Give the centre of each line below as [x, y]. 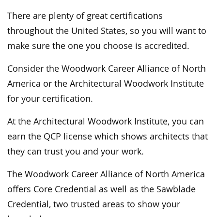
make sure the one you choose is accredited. [98, 46]
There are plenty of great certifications [85, 15]
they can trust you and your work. [76, 151]
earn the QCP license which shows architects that [108, 136]
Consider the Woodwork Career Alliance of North [107, 68]
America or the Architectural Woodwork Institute [106, 83]
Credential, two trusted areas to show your [94, 204]
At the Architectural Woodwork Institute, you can [106, 121]
